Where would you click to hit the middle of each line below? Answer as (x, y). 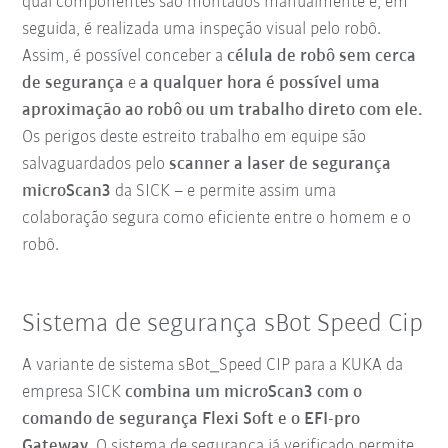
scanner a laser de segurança (280, 164)
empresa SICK (74, 393)
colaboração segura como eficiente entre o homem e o (217, 218)
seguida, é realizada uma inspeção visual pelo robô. (202, 29)
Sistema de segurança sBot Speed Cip (223, 324)
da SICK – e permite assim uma (224, 191)
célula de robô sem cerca (322, 56)
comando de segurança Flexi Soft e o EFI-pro (191, 420)
